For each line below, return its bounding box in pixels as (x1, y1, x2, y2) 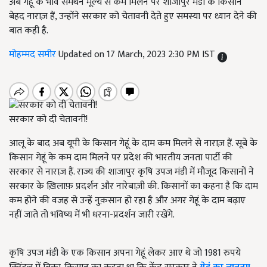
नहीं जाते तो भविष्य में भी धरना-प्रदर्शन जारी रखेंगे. (9, 207, 175, 223)
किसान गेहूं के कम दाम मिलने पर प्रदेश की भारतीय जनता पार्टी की (9, 150, 232, 166)
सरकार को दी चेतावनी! (9, 111, 88, 128)
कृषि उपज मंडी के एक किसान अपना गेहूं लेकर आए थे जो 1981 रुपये (9, 245, 241, 262)
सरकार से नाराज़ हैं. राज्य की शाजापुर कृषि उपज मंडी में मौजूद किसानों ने (9, 164, 254, 181)
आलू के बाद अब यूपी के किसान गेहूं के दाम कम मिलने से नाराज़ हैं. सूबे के (9, 135, 257, 152)
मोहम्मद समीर (9, 46, 58, 63)
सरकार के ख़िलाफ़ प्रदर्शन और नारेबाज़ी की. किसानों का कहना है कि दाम (9, 178, 258, 195)
